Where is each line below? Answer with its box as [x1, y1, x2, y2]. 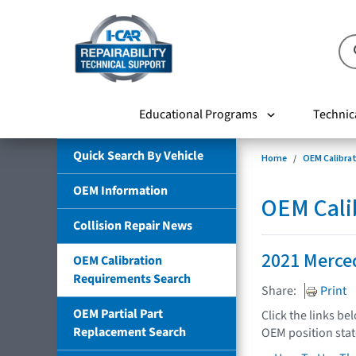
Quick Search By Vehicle [73, 146, 203, 164]
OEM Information [73, 181, 168, 199]
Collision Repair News [73, 216, 192, 234]
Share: [261, 281, 296, 300]
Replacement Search [73, 323, 186, 341]
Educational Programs [138, 105, 257, 123]
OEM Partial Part [73, 304, 163, 323]
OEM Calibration [73, 251, 162, 269]
